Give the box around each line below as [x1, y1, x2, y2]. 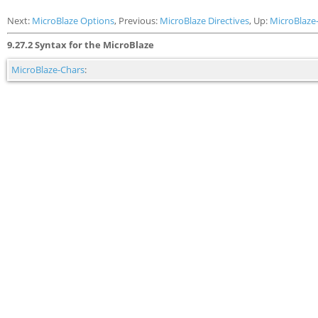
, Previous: [114, 14, 160, 27]
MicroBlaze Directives [160, 14, 249, 27]
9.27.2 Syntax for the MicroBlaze [7, 38, 154, 51]
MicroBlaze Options [32, 14, 114, 27]
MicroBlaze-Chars [11, 63, 84, 76]
